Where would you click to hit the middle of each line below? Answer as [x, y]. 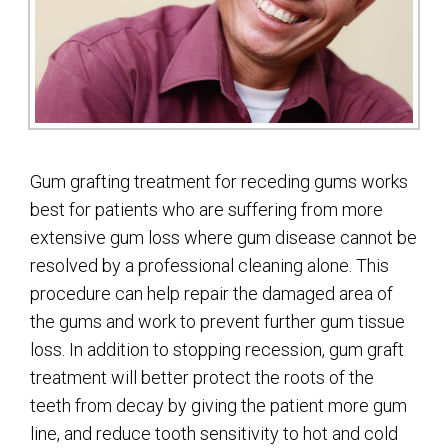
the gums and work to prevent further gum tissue [217, 322]
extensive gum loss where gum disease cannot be [223, 238]
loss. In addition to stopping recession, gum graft [217, 350]
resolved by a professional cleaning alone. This [209, 266]
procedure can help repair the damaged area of [211, 294]
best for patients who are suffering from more [206, 210]
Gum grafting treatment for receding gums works [219, 182]
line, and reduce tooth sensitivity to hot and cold [214, 434]
